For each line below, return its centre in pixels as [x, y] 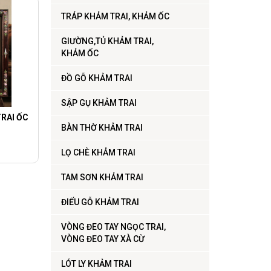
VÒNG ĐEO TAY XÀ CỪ [103, 239]
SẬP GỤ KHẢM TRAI [99, 103]
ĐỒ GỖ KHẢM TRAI [96, 78]
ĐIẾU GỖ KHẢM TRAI [100, 202]
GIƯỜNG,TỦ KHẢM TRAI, [107, 41]
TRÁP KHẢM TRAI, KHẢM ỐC [115, 17]
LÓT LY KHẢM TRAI [96, 264]
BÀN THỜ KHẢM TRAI [102, 128]
